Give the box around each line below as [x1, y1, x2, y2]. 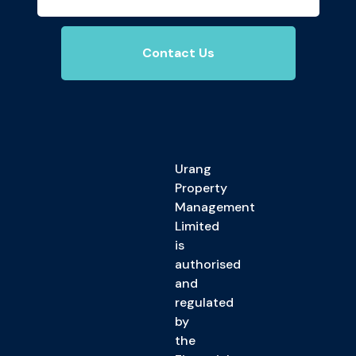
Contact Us [141, 44, 215, 62]
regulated [175, 294, 234, 311]
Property [175, 180, 227, 197]
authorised [175, 256, 241, 273]
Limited [175, 218, 219, 235]
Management [175, 199, 255, 216]
